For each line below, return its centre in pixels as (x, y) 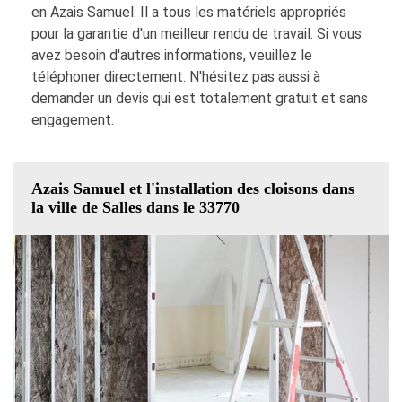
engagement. (73, 120)
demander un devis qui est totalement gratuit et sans (200, 99)
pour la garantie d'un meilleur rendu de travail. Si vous (197, 34)
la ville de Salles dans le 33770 (135, 208)
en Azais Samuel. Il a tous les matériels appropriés (189, 13)
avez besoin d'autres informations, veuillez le (172, 56)
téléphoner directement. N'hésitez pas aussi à (176, 77)
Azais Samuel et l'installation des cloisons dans (193, 189)
